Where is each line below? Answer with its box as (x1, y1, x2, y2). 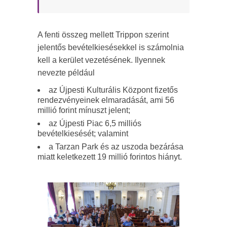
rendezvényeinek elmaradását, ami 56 (37, 96, 174, 105)
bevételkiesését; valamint (37, 129, 128, 138)
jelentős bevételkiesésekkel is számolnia (37, 43, 184, 52)
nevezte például (37, 68, 95, 78)
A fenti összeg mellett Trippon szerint (37, 30, 169, 40)
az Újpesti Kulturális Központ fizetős (49, 86, 178, 95)
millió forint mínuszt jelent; (37, 106, 130, 115)
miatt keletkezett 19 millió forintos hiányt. (37, 153, 182, 162)
